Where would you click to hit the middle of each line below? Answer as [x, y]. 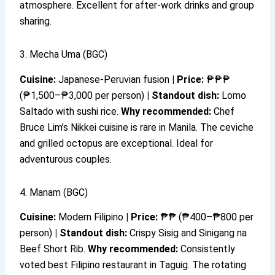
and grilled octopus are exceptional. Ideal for [117, 143]
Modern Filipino [91, 217]
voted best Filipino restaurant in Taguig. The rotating [133, 265]
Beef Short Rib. [54, 249]
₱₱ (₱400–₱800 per [206, 217]
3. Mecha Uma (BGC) [64, 54]
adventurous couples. [66, 159]
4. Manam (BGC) [54, 192]
